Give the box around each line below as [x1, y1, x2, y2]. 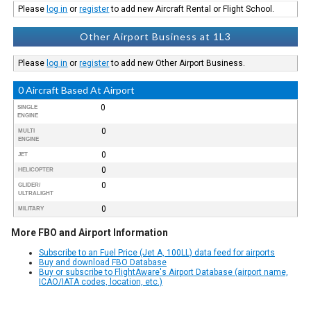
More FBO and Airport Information [11, 226, 168, 238]
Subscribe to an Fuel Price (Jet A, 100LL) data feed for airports [39, 247, 275, 258]
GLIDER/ [18, 181, 41, 188]
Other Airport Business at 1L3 [80, 30, 231, 42]
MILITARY [18, 205, 44, 212]
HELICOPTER [18, 166, 54, 173]
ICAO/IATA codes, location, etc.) [39, 276, 162, 287]
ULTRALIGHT [18, 190, 54, 196]
